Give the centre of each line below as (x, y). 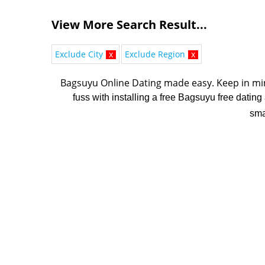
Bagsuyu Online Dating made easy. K (141, 83)
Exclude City (79, 54)
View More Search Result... (129, 25)
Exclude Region (155, 54)
